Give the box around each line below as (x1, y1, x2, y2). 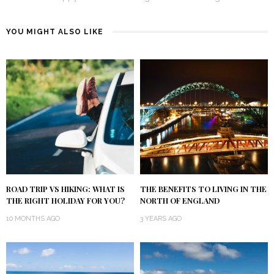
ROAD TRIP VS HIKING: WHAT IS (6, 183, 125, 194)
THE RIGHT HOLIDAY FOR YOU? (6, 195, 125, 206)
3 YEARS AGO (140, 214, 182, 223)
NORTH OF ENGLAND (140, 195, 220, 206)
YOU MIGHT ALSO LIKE (6, 27, 103, 36)
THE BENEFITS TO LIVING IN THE (140, 183, 267, 194)
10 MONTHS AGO (6, 214, 60, 223)
